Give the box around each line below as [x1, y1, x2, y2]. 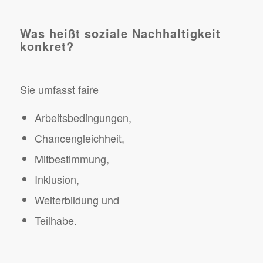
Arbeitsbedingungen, [34, 109, 131, 125]
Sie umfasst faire [19, 82, 99, 97]
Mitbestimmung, [34, 150, 109, 166]
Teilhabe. [34, 212, 77, 228]
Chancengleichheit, [34, 130, 124, 146]
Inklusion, [34, 171, 79, 187]
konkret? [19, 38, 74, 55]
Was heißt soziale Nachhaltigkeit [19, 25, 221, 42]
